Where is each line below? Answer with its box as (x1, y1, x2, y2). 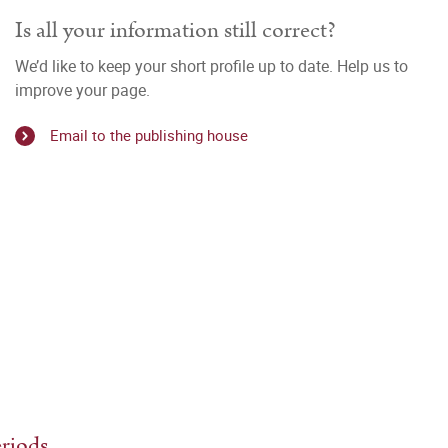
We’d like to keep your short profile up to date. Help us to (15, 55, 408, 77)
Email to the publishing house (50, 125, 248, 146)
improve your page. (15, 79, 150, 101)
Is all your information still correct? (15, 14, 336, 47)
